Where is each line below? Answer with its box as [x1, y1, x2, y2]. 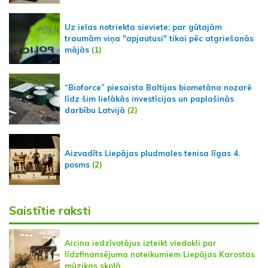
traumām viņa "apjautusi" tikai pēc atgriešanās [65, 33, 254, 43]
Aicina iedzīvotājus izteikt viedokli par [65, 237, 217, 248]
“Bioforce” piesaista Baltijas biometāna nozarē [65, 82, 252, 92]
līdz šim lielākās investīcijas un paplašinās [65, 93, 234, 103]
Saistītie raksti [9, 203, 91, 218]
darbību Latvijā [65, 105, 125, 115]
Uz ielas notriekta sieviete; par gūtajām [65, 22, 222, 32]
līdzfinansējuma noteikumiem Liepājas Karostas [65, 249, 255, 259]
